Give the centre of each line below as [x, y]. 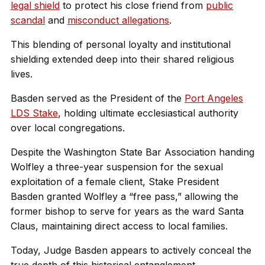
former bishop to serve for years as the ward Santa [127, 211]
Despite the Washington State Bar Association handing [132, 152]
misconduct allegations [118, 20]
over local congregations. [68, 128]
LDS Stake [34, 113]
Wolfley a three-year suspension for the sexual [117, 167]
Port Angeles [214, 98]
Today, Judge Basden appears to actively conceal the [131, 250]
